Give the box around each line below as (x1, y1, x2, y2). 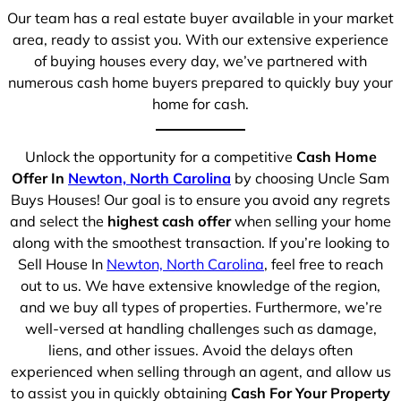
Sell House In (18, 254, 107, 273)
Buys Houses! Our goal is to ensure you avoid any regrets (11, 190, 390, 209)
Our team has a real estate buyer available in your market (7, 9, 394, 28)
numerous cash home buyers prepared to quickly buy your (8, 73, 393, 92)
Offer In (12, 168, 68, 187)
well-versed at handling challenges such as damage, (24, 319, 377, 337)
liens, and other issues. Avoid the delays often (48, 340, 353, 359)
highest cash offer (107, 211, 231, 230)
